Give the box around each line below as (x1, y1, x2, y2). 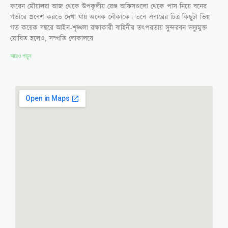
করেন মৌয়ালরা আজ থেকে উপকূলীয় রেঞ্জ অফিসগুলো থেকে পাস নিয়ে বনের (10, 1, 207, 12)
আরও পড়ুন (10, 52, 31, 60)
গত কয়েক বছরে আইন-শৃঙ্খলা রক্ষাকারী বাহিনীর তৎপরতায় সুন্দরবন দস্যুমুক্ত (10, 22, 207, 33)
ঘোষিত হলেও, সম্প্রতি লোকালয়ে (10, 33, 93, 44)
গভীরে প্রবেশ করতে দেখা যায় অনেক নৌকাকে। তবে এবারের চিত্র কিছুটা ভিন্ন (10, 12, 210, 22)
